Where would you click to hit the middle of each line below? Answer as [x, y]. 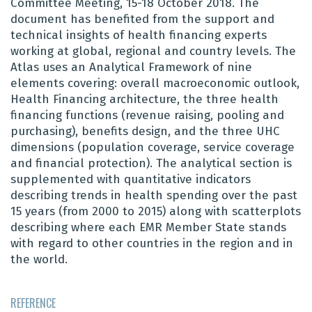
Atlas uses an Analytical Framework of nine [131, 68]
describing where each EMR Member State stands [148, 228]
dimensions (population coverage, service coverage [153, 148]
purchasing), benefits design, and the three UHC [145, 132]
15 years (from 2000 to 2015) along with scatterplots [156, 212]
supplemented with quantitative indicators [131, 180]
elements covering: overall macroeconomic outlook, [155, 84]
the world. [39, 260]
